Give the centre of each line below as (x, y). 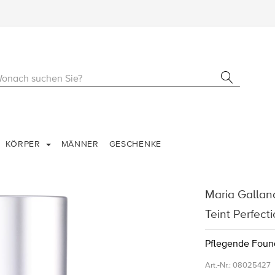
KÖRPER (25, 144)
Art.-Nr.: (218, 265)
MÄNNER (80, 144)
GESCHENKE (135, 144)
